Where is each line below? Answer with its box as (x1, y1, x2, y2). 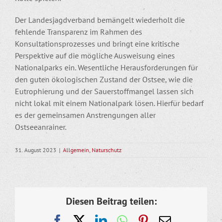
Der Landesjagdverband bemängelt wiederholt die (15, 14, 185, 25)
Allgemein (63, 146, 89, 154)
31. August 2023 (15, 146, 56, 154)
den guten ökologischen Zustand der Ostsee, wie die (15, 74, 193, 84)
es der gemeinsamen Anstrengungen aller (15, 110, 156, 120)
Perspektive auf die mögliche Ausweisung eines (15, 50, 175, 60)
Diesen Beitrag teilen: (65, 194, 157, 208)
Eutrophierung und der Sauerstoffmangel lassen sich (15, 86, 194, 96)
